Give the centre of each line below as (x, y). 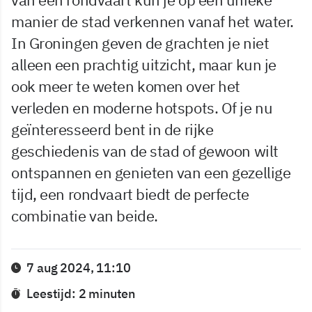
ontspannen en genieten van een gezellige (151, 172)
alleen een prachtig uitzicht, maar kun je (144, 64)
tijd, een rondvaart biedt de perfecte (130, 194)
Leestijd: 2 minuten (81, 294)
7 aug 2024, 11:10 (79, 268)
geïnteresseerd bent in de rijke (112, 129)
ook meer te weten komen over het (126, 86)
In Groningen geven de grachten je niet (140, 43)
